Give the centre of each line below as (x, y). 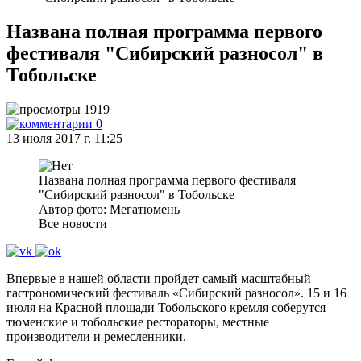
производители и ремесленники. (96, 336)
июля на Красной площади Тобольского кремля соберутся (166, 307)
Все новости (73, 224)
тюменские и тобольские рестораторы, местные (138, 322)
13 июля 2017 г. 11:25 (64, 138)
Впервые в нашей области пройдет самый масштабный (159, 278)
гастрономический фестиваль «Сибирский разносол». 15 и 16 (176, 293)
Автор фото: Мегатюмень (109, 209)
